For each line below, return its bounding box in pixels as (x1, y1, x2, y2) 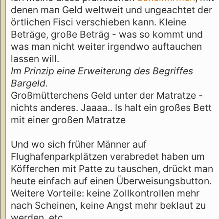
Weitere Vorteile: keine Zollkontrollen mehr (11, 187, 199, 199)
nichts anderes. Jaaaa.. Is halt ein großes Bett (11, 101, 212, 113)
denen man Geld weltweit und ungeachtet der (11, 3, 212, 16)
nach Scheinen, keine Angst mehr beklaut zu (11, 199, 206, 211)
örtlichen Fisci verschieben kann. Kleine (11, 16, 186, 28)
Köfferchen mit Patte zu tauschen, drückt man (11, 162, 213, 175)
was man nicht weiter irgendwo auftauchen (11, 40, 202, 52)
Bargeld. (11, 77, 48, 89)
